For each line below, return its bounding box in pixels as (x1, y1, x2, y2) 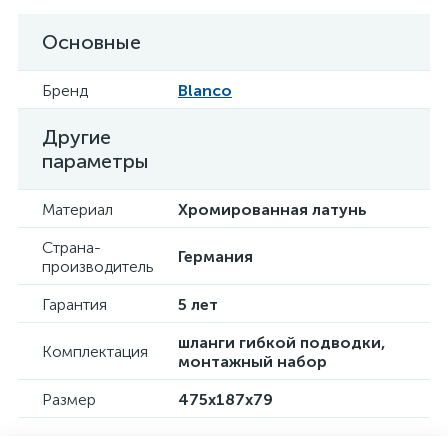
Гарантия (42, 295, 107, 314)
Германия (178, 247, 253, 266)
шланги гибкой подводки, (178, 333, 386, 352)
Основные (42, 30, 141, 54)
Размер (42, 390, 96, 409)
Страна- (42, 238, 101, 257)
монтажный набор (178, 352, 327, 371)
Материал (42, 200, 113, 219)
